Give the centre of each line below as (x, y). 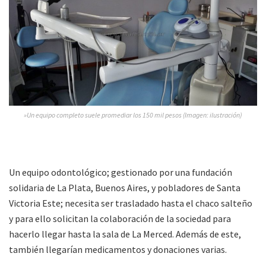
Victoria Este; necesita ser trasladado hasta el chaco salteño (131, 203)
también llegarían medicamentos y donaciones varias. (118, 250)
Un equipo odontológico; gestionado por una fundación (121, 172)
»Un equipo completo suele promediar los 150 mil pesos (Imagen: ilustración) (133, 115)
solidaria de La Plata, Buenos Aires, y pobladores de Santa (125, 188)
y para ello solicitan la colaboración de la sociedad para (120, 219)
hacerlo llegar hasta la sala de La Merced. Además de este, (125, 234)
